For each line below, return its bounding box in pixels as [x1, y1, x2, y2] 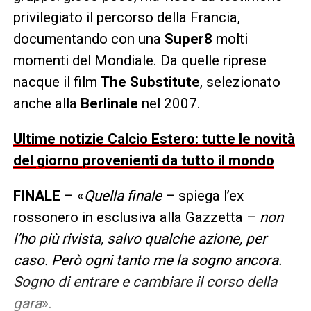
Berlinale [80, 95, 138, 112]
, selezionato [199, 74, 280, 91]
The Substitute [100, 74, 200, 91]
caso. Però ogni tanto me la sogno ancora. [12, 252, 282, 269]
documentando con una [12, 31, 165, 48]
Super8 [164, 31, 212, 48]
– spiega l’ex [161, 187, 244, 205]
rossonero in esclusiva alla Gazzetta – [12, 209, 260, 226]
